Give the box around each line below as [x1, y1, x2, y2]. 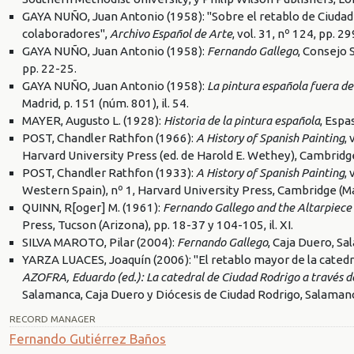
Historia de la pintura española [164, 113, 320, 127]
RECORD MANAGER [9, 313, 96, 324]
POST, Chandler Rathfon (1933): [22, 165, 196, 179]
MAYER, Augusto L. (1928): [22, 113, 164, 127]
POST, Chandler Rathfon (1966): [22, 130, 196, 145]
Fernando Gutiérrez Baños [9, 330, 166, 346]
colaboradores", [22, 26, 110, 40]
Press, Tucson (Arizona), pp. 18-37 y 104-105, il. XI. [22, 217, 293, 232]
